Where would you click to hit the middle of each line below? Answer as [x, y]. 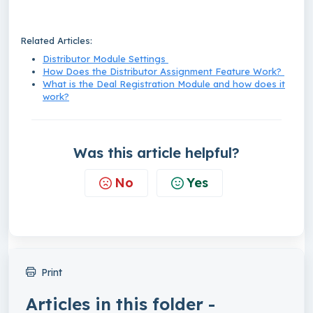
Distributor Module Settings [105, 59]
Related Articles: [56, 41]
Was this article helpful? [156, 153]
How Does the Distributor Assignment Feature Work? [163, 72]
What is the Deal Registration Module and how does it [164, 84]
